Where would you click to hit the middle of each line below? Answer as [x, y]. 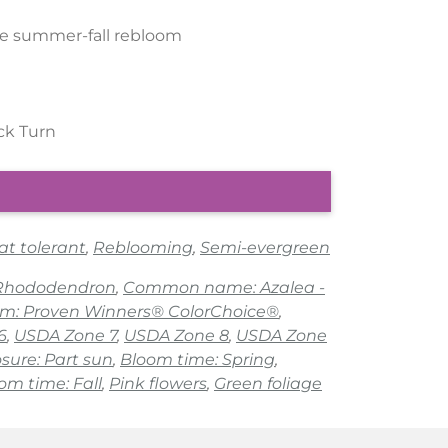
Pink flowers [158, 384]
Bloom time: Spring [197, 360]
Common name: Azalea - [224, 288]
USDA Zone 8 [176, 336]
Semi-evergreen [265, 248]
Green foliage [268, 384]
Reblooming [143, 248]
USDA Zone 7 [65, 336]
